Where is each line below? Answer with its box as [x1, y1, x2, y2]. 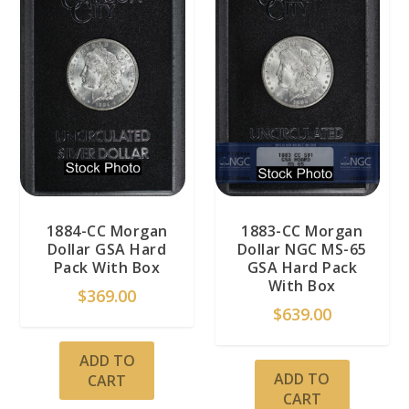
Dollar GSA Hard [47, 238, 167, 259]
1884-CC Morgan [46, 220, 168, 241]
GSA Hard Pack [246, 257, 358, 278]
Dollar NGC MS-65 [236, 238, 367, 259]
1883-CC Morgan [241, 220, 363, 241]
